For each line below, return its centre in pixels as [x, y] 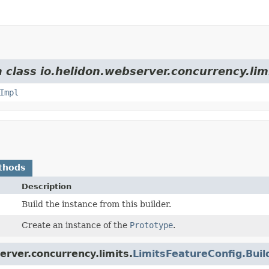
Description [47, 186]
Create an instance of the [76, 225]
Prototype [152, 225]
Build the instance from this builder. [97, 204]
